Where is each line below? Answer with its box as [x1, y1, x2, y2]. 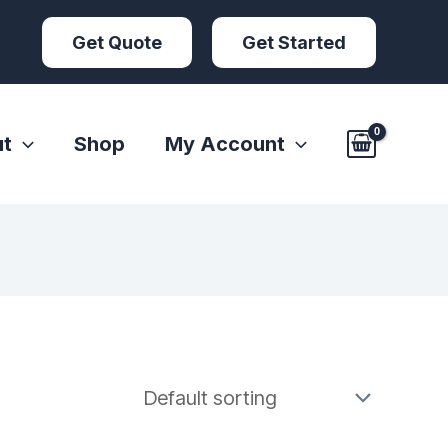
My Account [165, 131, 285, 156]
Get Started [242, 31, 346, 53]
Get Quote [72, 31, 162, 53]
